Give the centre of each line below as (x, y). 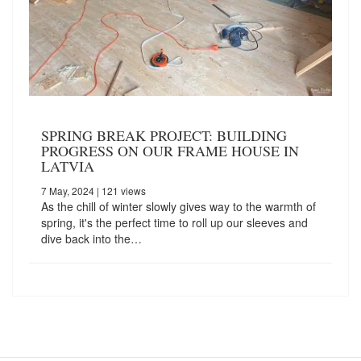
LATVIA (68, 166)
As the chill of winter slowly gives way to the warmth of (178, 206)
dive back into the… (91, 238)
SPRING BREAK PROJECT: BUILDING (164, 135)
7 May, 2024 (68, 190)
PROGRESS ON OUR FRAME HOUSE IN (170, 150)
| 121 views (120, 190)
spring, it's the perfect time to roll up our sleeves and (174, 222)
